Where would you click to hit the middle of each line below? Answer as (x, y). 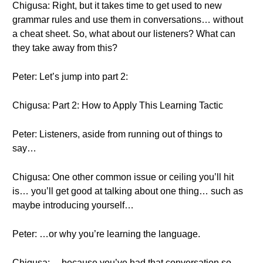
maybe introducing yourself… (73, 205)
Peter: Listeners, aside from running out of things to (117, 134)
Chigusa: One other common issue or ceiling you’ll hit (123, 177)
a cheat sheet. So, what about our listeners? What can (124, 34)
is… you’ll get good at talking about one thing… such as (128, 191)
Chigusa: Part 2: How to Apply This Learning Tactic (118, 105)
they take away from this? (65, 48)
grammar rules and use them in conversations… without (128, 20)
